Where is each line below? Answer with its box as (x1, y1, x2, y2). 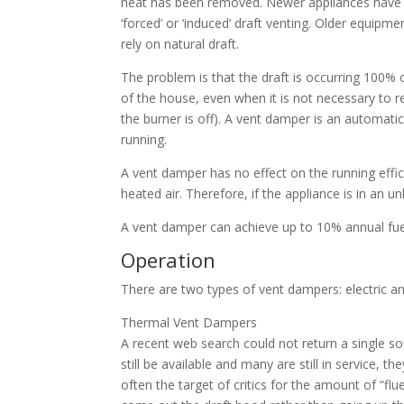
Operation (121, 246, 216, 274)
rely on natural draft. (121, 35, 240, 53)
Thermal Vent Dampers (121, 314, 258, 332)
